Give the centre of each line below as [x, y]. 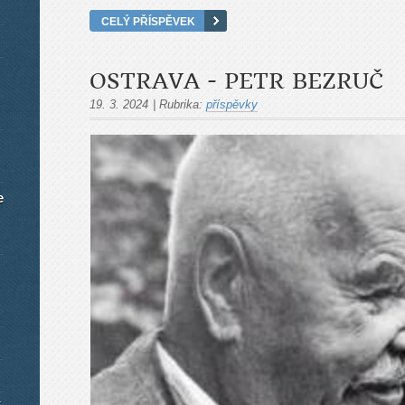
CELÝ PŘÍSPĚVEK [148, 22]
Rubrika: [181, 105]
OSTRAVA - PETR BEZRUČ [236, 82]
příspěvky [232, 105]
